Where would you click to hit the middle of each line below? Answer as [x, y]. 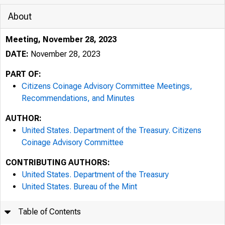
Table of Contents [50, 212]
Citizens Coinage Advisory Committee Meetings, [107, 86]
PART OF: [23, 74]
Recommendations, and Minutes [78, 98]
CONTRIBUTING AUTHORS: [58, 162]
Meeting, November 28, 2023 [61, 39]
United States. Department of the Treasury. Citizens [111, 130]
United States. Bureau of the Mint [79, 187]
